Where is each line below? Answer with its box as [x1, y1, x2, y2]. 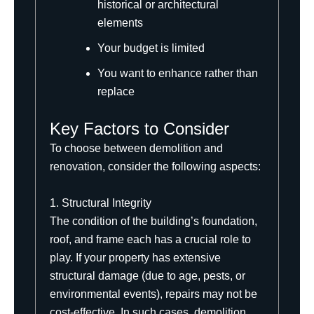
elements [97, 17, 143, 29]
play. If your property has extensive [50, 251, 221, 264]
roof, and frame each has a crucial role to [50, 233, 251, 245]
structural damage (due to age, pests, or [50, 269, 245, 282]
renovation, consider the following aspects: [50, 161, 261, 173]
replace [97, 86, 135, 98]
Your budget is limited [97, 42, 205, 55]
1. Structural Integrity [50, 196, 151, 209]
